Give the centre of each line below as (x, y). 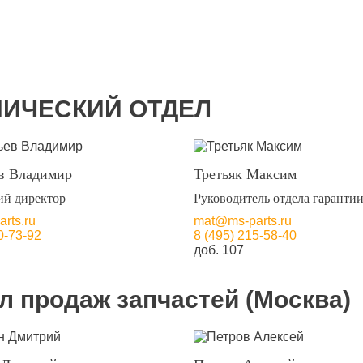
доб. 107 (218, 250)
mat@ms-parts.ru (242, 221)
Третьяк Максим (245, 174)
